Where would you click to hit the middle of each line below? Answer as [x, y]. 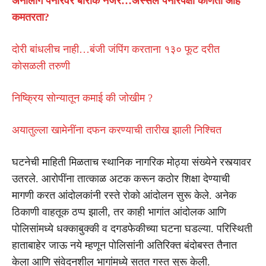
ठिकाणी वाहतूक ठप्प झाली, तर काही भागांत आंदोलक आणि [119, 212]
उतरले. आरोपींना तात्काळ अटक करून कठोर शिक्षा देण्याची [121, 178]
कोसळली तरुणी [41, 66]
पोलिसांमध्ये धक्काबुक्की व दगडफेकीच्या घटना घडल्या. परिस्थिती [132, 228]
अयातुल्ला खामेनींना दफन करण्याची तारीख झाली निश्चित [117, 130]
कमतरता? [31, 17]
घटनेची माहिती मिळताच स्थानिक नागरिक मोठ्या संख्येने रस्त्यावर [132, 162]
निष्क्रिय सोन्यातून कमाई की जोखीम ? [82, 98]
